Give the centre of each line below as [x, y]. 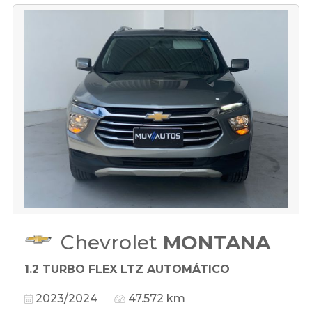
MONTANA [217, 242]
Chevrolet [112, 242]
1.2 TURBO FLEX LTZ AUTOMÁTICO [127, 269]
